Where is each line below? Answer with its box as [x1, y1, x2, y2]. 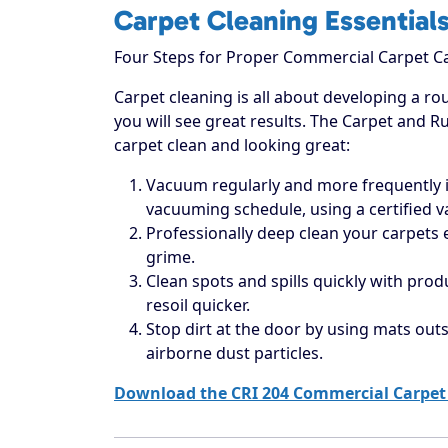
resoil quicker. [146, 293, 250, 316]
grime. [146, 245, 195, 268]
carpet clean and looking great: [114, 133, 350, 156]
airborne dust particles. [146, 341, 323, 364]
